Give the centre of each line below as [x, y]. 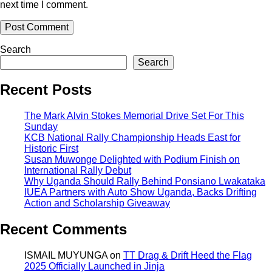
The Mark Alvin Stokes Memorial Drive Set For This [134, 116]
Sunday [41, 127]
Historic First [51, 149]
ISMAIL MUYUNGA [66, 256]
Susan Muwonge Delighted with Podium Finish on [132, 160]
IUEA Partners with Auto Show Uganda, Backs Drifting [141, 192]
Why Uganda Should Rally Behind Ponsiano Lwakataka [145, 182]
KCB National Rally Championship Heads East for [132, 138]
